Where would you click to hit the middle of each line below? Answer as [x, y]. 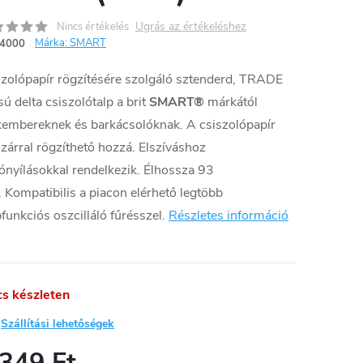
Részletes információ [228, 216]
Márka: [52, 43]
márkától [231, 102]
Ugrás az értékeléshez [191, 26]
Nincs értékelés [93, 27]
